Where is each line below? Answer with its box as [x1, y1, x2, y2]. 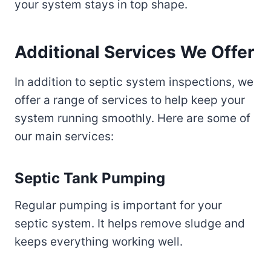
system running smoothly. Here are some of [15, 111, 250, 126]
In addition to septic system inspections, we [15, 75, 253, 90]
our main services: [15, 129, 114, 144]
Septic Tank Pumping [15, 169, 165, 188]
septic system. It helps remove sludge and [15, 217, 245, 231]
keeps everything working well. [15, 235, 183, 249]
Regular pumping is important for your [15, 198, 222, 213]
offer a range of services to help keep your [15, 93, 245, 108]
